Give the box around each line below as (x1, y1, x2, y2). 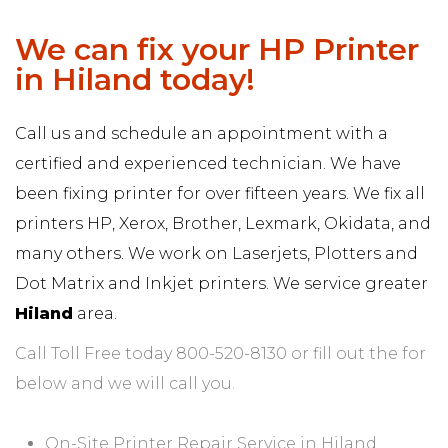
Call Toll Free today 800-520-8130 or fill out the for (15, 343, 426, 363)
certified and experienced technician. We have (15, 153, 401, 173)
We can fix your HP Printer (15, 30, 419, 68)
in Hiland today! (15, 60, 255, 98)
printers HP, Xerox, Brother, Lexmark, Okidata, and (15, 213, 431, 233)
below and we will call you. (15, 373, 235, 393)
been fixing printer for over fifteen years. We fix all (15, 183, 425, 203)
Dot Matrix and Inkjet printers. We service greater (15, 273, 428, 293)
